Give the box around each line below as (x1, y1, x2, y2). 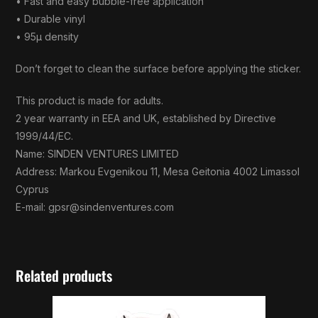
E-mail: (16, 201, 49, 214)
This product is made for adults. (16, 94, 164, 107)
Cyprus (16, 183, 50, 196)
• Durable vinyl (16, 13, 86, 26)
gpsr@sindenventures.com (48, 201, 175, 214)
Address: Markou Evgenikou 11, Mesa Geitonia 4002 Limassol (16, 165, 300, 178)
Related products (16, 265, 113, 287)
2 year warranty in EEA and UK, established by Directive (16, 112, 277, 125)
